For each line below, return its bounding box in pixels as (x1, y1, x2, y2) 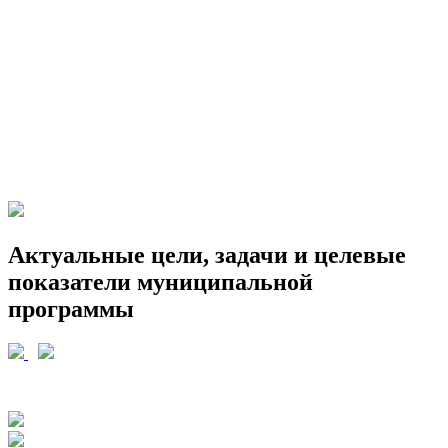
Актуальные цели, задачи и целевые (8, 242, 406, 269)
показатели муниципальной (8, 269, 313, 296)
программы (8, 296, 134, 323)
